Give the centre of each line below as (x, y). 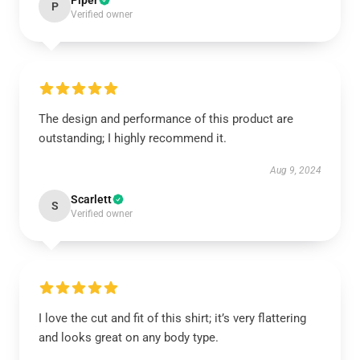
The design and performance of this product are (166, 119)
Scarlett (91, 199)
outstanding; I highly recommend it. (133, 138)
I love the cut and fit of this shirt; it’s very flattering (172, 318)
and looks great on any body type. (129, 337)
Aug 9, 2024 (296, 170)
